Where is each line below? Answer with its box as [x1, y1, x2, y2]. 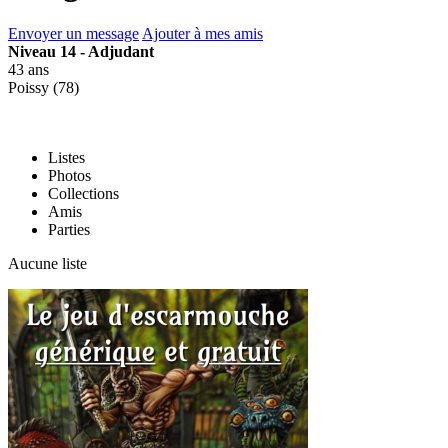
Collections [48, 184, 119, 202]
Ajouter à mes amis [142, 24, 263, 42]
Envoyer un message [8, 24, 139, 42]
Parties [48, 220, 90, 238]
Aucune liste [8, 254, 87, 272]
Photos [48, 166, 91, 184]
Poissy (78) [8, 78, 79, 96]
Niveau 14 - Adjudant [8, 42, 154, 60]
